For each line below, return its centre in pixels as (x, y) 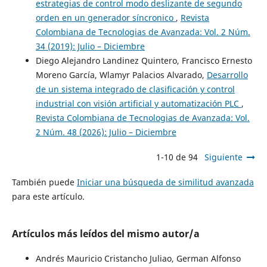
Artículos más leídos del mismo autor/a (105, 233)
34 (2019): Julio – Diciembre (90, 46)
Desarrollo (227, 74)
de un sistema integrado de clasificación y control (135, 89)
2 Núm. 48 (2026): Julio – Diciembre (106, 132)
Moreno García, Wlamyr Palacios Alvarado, (121, 74)
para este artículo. (48, 196)
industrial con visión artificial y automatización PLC (138, 103)
